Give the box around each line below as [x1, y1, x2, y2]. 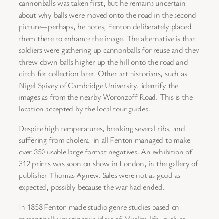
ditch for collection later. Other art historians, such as [19, 68, 187, 79]
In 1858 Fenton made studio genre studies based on [19, 201, 180, 212]
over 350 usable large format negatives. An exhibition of [19, 146, 192, 157]
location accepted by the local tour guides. [19, 103, 150, 114]
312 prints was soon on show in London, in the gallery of [19, 158, 198, 169]
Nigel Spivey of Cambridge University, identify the [19, 80, 178, 91]
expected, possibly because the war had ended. [19, 181, 165, 193]
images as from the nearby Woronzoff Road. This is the [19, 91, 193, 103]
